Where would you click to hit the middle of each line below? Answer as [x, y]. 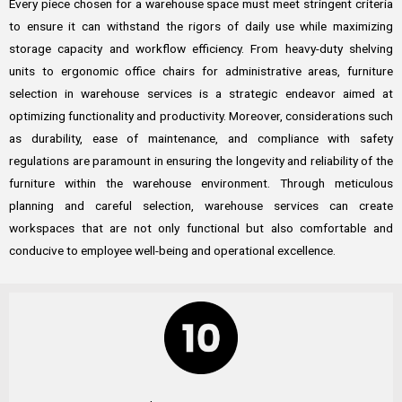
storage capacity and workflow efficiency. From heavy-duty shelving [201, 49]
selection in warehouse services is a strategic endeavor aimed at [201, 94]
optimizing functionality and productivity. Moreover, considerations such [201, 116]
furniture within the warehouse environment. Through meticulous [201, 184]
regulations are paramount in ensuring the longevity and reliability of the [201, 161]
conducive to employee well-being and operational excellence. [172, 251]
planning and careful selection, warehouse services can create [201, 206]
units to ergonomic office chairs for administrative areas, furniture [201, 71]
